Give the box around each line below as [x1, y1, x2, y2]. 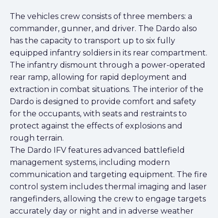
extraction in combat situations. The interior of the [10, 84, 203, 94]
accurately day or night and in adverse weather [10, 206, 194, 216]
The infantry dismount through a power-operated [10, 60, 205, 70]
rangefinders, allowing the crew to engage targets [10, 194, 206, 203]
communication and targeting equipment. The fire [10, 169, 207, 179]
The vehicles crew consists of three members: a [10, 11, 192, 21]
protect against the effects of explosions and [10, 121, 182, 130]
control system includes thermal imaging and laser [10, 182, 207, 191]
